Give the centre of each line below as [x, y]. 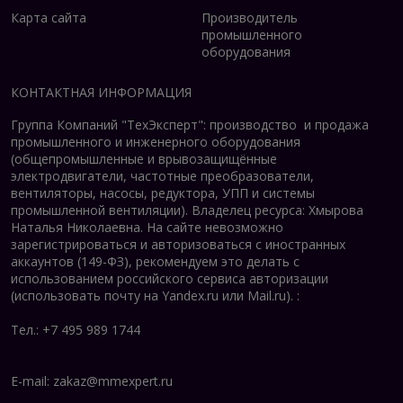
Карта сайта [49, 17]
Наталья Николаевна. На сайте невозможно [147, 227]
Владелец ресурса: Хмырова [278, 210]
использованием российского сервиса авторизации [170, 278]
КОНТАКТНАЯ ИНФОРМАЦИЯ [101, 92]
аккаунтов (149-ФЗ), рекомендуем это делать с [155, 261]
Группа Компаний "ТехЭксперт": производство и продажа [190, 124]
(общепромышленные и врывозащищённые [146, 158]
